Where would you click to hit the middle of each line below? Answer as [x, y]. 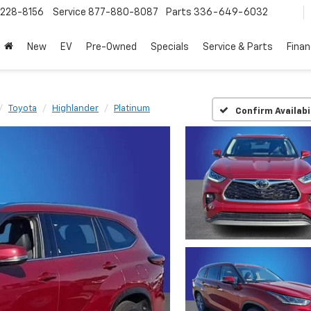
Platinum [132, 109]
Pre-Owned [111, 48]
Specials [170, 48]
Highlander [75, 109]
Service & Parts [238, 48]
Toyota [23, 109]
